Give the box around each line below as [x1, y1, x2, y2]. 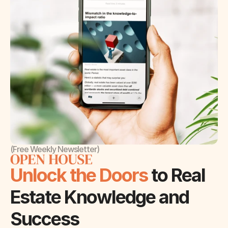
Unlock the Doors [10, 164, 151, 186]
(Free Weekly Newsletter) [10, 144, 99, 154]
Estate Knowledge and [10, 186, 189, 208]
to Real [151, 164, 205, 186]
